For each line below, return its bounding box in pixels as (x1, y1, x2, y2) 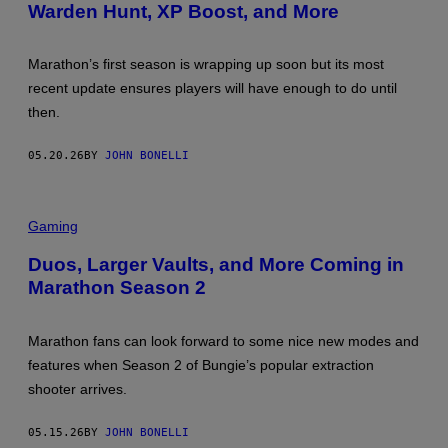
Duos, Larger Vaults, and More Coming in (28, 254, 404, 276)
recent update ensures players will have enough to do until (28, 80, 397, 97)
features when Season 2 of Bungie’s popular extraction (28, 357, 374, 373)
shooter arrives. (28, 381, 127, 397)
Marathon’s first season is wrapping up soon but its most (28, 56, 384, 73)
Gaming (28, 218, 78, 235)
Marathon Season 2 (28, 277, 206, 299)
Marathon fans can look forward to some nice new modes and (28, 333, 419, 349)
